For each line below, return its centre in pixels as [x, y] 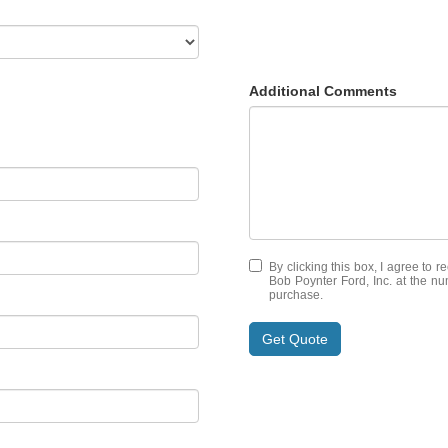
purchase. [296, 295]
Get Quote [295, 339]
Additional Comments [323, 91]
